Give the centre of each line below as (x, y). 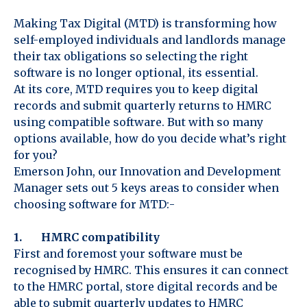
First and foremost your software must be (128, 253)
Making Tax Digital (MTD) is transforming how (145, 23)
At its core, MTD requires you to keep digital (136, 89)
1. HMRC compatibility (87, 237)
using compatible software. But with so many (138, 122)
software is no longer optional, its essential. (136, 72)
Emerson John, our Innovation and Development (147, 171)
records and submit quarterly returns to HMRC (143, 105)
